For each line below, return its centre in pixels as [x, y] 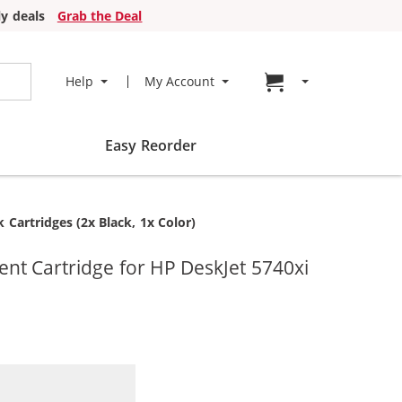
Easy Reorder [151, 145]
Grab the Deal [100, 16]
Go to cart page [340, 81]
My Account [179, 81]
